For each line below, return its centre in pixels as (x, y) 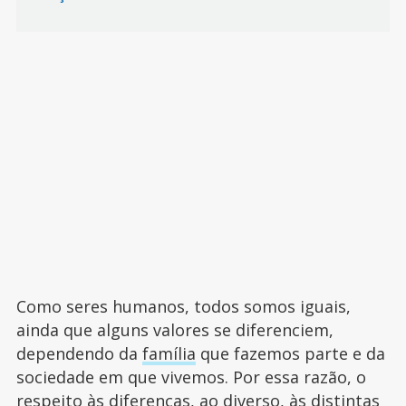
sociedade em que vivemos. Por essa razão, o (191, 377)
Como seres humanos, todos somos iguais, (183, 307)
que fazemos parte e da (290, 354)
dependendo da (79, 354)
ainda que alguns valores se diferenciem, (174, 330)
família (169, 354)
